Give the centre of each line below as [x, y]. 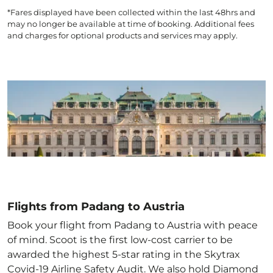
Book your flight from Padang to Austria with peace [133, 225]
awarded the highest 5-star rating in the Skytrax [124, 254]
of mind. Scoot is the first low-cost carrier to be [120, 240]
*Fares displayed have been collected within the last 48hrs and [131, 12]
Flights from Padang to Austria [96, 207]
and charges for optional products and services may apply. [122, 35]
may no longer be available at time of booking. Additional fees [131, 24]
